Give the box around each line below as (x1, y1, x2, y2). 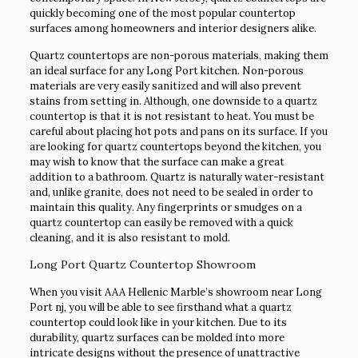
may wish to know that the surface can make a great (29, 155, 284, 169)
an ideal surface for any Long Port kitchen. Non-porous (29, 64, 304, 78)
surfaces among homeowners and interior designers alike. (29, 22, 316, 36)
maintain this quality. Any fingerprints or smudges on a (29, 201, 302, 215)
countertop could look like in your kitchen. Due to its (29, 316, 287, 330)
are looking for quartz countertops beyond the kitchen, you (29, 140, 321, 154)
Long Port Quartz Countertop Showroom (29, 257, 256, 272)
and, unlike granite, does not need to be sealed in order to (29, 185, 313, 200)
